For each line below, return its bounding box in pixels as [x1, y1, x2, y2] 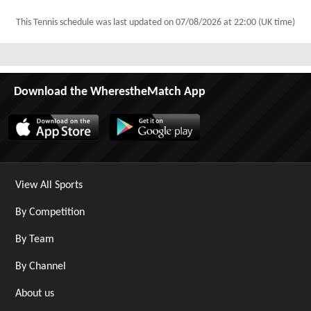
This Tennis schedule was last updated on [16, 17, 176, 28]
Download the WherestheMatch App [14, 85, 205, 99]
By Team [15, 234, 54, 245]
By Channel [15, 261, 66, 272]
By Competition [15, 207, 85, 218]
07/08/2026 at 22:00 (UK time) [176, 17, 295, 28]
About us [15, 288, 54, 299]
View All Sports [15, 180, 83, 191]
